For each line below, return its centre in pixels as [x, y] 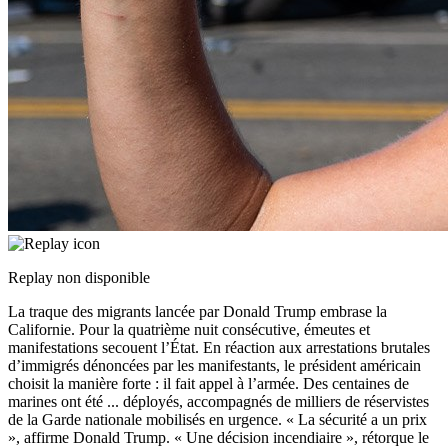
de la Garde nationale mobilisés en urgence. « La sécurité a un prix [217, 420]
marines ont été [57, 402]
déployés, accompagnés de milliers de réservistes [276, 402]
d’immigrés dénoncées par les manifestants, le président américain [214, 366]
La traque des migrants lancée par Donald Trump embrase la [197, 312]
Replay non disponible [79, 278]
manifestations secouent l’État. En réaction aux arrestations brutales [219, 348]
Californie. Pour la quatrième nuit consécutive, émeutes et [189, 330]
